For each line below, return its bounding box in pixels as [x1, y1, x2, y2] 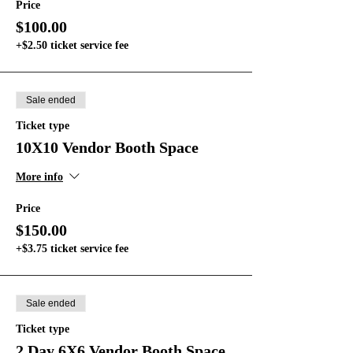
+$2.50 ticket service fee [16, 39, 128, 51]
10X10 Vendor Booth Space [16, 139, 199, 156]
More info [16, 171, 63, 184]
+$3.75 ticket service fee [16, 243, 128, 255]
